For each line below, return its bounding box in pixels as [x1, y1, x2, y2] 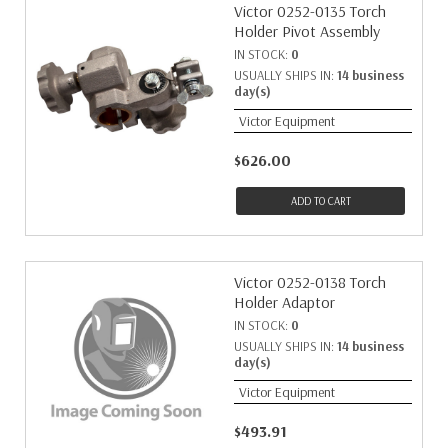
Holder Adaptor [234, 292, 335, 312]
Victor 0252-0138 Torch [234, 272, 386, 292]
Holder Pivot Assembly [234, 21, 380, 41]
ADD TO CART [290, 194, 351, 208]
